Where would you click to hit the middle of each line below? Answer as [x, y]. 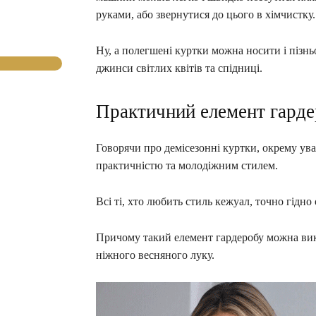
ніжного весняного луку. [155, 255]
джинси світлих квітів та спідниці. [179, 68]
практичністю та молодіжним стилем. [187, 166]
